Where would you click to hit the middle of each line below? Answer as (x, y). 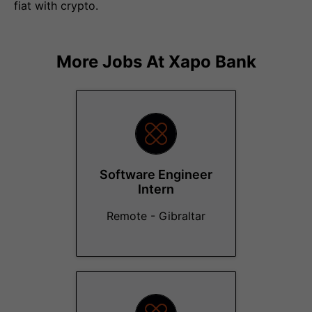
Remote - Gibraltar (156, 216)
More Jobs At (112, 62)
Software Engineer (156, 174)
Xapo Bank (212, 62)
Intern (156, 189)
